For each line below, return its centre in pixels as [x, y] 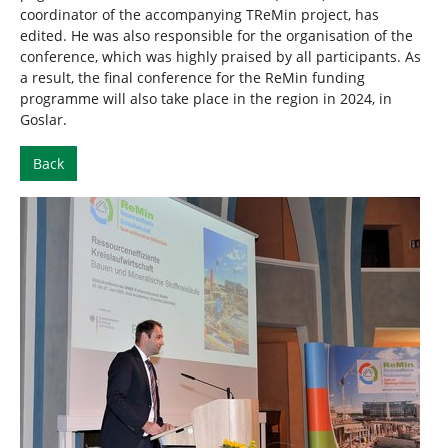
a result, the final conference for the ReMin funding [192, 77]
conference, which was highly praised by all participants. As [220, 56]
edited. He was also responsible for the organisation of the [216, 35]
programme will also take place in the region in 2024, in [206, 98]
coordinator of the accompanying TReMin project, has [199, 14]
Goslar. [43, 119]
